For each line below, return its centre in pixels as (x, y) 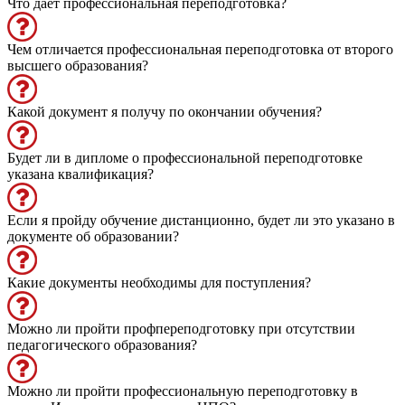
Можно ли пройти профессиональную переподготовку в (183, 391)
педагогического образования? (102, 344)
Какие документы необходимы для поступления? (159, 282)
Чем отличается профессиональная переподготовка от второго (200, 49)
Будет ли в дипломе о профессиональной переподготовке (185, 157)
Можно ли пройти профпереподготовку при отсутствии (181, 328)
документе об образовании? (93, 236)
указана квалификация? (80, 174)
